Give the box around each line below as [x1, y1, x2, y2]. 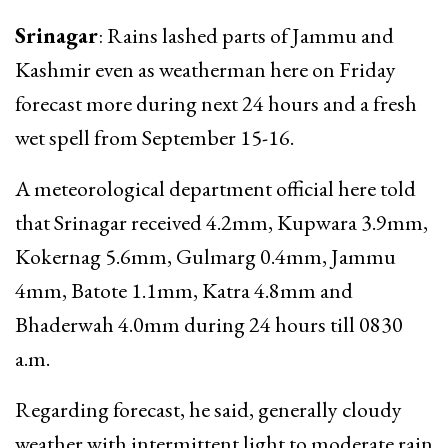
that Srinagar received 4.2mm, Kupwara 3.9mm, [15, 207, 428, 237]
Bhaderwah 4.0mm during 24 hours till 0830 [15, 309, 403, 339]
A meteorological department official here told [15, 173, 416, 203]
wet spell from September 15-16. [15, 122, 294, 152]
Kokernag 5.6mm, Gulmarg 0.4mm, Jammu [15, 241, 396, 271]
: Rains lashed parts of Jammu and [98, 20, 394, 50]
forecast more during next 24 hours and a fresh [15, 88, 417, 118]
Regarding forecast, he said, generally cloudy [15, 394, 402, 424]
